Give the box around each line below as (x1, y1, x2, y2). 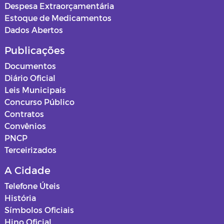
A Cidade (4, 164, 50, 176)
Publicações (4, 44, 64, 56)
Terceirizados (4, 145, 56, 155)
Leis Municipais (4, 85, 66, 95)
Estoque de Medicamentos (4, 13, 111, 23)
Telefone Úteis (4, 181, 60, 191)
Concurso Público (4, 97, 74, 107)
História (4, 193, 36, 203)
